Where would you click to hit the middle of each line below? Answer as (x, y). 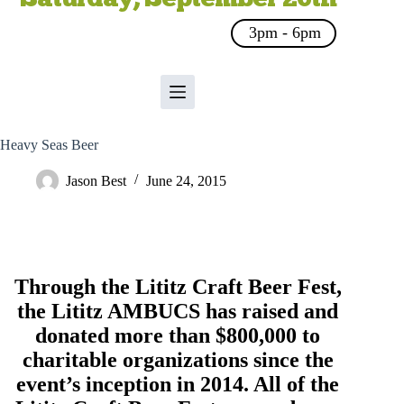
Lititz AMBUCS (126, 311)
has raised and (270, 311)
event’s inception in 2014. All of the (178, 384)
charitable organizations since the (178, 360)
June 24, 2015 (186, 180)
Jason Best (96, 180)
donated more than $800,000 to (178, 335)
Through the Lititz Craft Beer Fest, (178, 287)
